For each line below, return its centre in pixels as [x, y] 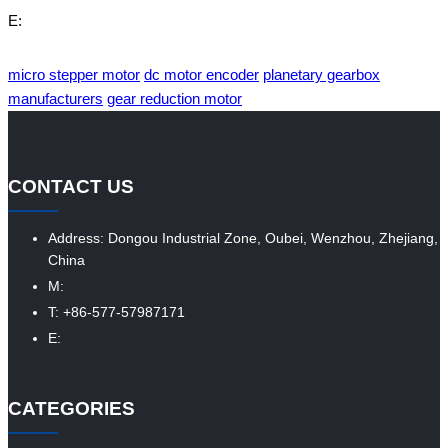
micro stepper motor [74, 75]
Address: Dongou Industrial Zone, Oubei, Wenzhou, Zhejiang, [243, 237]
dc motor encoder [201, 75]
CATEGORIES [71, 408]
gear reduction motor [174, 99]
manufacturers [55, 99]
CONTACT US [71, 186]
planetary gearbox [321, 75]
